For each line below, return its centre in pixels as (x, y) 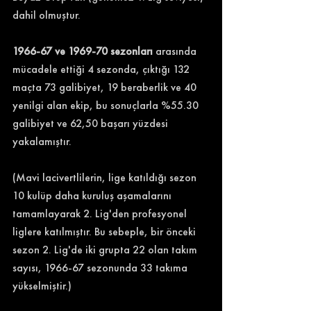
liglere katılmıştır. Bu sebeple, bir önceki (106, 232)
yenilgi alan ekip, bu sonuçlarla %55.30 (107, 105)
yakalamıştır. (42, 141)
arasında (176, 51)
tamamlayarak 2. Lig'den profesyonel (101, 213)
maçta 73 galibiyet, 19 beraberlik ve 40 (106, 87)
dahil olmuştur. (47, 15)
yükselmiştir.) (42, 286)
